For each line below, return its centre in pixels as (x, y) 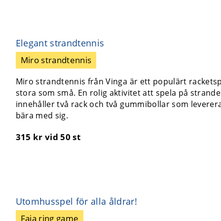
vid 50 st (63, 137)
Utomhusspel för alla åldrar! (76, 201)
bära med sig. (42, 115)
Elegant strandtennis (60, 43)
